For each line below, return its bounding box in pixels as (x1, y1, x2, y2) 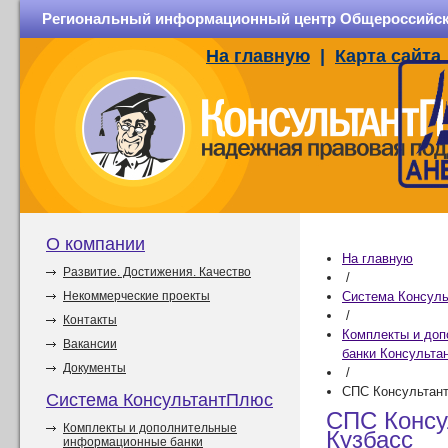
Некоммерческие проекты (63, 289, 210, 303)
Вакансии (63, 337, 117, 351)
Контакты (63, 313, 117, 327)
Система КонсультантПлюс (46, 390, 273, 410)
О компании (46, 234, 145, 254)
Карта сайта (335, 46, 441, 66)
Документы (63, 361, 126, 375)
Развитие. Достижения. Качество (63, 265, 251, 279)
